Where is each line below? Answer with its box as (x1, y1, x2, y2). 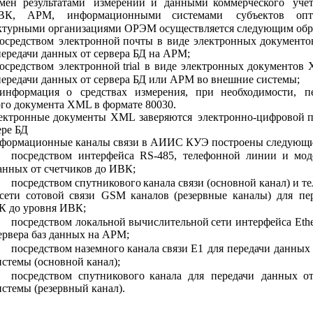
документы (52, 111, 106, 124)
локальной (75, 216, 126, 228)
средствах (80, 85, 127, 98)
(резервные (174, 189, 228, 202)
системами (172, 9, 224, 22)
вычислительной (129, 216, 210, 228)
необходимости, (220, 85, 296, 98)
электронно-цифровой (197, 111, 305, 124)
